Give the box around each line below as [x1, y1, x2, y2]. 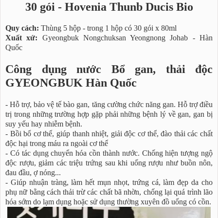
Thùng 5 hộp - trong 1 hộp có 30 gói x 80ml [39, 23, 177, 33]
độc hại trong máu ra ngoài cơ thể [5, 138, 108, 148]
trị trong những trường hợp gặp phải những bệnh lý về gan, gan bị [5, 109, 213, 119]
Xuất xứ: [5, 33, 38, 42]
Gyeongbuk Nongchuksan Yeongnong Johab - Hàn [37, 33, 213, 42]
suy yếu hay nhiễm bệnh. [5, 119, 82, 128]
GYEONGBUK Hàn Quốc [5, 76, 137, 90]
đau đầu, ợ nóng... [5, 167, 61, 177]
